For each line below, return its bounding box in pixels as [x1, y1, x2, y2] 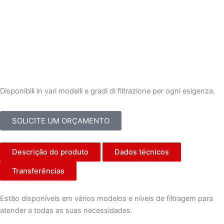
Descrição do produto [12, 147, 88, 157]
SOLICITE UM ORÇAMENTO [12, 116, 109, 126]
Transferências [12, 166, 64, 176]
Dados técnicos [114, 147, 169, 157]
